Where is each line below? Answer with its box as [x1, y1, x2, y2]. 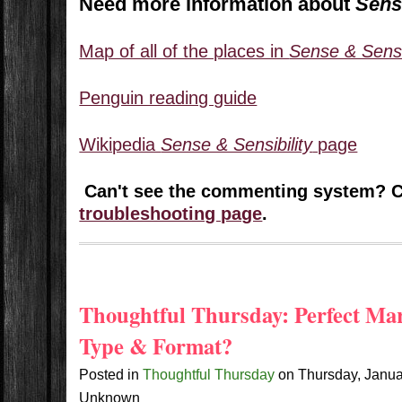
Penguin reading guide [79, 88, 258, 109]
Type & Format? [79, 329, 233, 362]
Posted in [79, 365, 144, 382]
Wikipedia [79, 135, 162, 155]
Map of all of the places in [79, 41, 290, 62]
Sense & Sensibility [161, 135, 313, 155]
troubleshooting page [79, 204, 263, 224]
